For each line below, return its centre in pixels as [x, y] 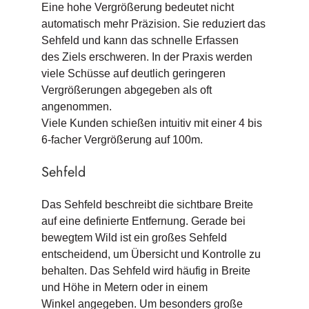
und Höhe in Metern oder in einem [124, 288]
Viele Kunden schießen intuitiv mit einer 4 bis [151, 123]
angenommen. [76, 107]
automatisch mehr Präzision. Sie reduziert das [153, 24]
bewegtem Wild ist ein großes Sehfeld [134, 238]
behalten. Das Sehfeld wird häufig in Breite [146, 271]
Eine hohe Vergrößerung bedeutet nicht [137, 8]
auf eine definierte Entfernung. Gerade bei [143, 221]
